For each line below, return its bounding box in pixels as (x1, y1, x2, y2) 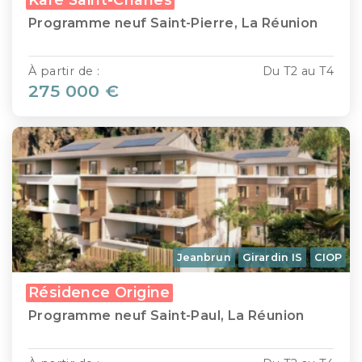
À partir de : (28, 64, 100, 79)
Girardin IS (242, 250, 303, 263)
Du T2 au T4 (262, 64, 334, 79)
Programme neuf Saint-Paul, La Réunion (28, 307, 305, 323)
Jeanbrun (176, 250, 231, 263)
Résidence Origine (28, 283, 170, 301)
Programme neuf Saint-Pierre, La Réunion (28, 15, 318, 32)
